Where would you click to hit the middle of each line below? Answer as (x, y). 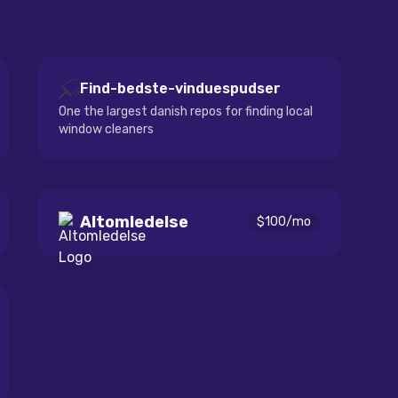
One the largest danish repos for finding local (186, 111)
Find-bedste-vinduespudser (180, 88)
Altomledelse (134, 222)
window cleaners (106, 129)
